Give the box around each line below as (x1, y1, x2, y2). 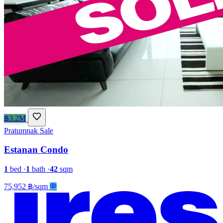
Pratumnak (4, 126, 38, 135)
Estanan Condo (4, 144, 68, 155)
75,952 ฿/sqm (4, 182, 48, 191)
